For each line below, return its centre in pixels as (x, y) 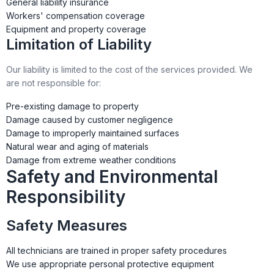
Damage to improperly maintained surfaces (93, 133)
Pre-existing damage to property (72, 106)
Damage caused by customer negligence (90, 120)
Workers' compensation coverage (76, 16)
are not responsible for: (54, 83)
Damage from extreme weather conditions (91, 160)
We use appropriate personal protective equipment (110, 264)
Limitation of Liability (79, 44)
